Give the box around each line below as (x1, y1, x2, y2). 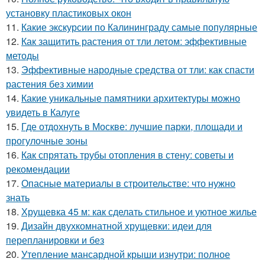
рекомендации (6, 162, 70, 176)
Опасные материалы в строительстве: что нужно (21, 176, 235, 190)
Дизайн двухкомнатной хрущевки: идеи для (21, 219, 212, 232)
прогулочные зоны (6, 134, 88, 147)
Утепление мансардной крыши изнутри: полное (21, 247, 230, 261)
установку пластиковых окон (6, 6, 131, 20)
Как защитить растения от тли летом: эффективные (21, 34, 247, 48)
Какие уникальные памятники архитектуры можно (21, 91, 240, 105)
